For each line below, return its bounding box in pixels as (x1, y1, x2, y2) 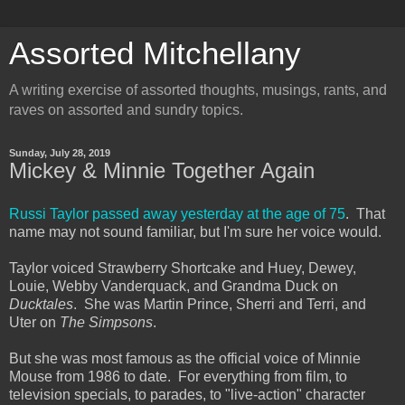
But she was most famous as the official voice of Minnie (9, 350, 361, 366)
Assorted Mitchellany (9, 36, 301, 71)
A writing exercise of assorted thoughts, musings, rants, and (9, 82, 387, 98)
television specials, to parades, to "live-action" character (9, 386, 365, 402)
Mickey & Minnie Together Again (9, 158, 315, 183)
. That (345, 205, 385, 221)
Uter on (9, 314, 60, 330)
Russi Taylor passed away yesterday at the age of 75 (9, 205, 345, 221)
